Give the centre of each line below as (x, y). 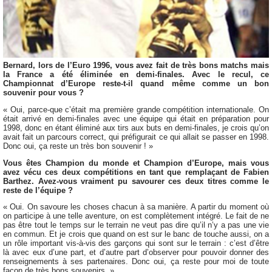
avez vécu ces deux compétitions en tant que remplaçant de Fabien (136, 172)
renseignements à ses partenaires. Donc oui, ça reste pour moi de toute (136, 262)
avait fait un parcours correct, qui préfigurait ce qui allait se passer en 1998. (136, 137)
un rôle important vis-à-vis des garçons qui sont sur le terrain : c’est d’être (136, 243)
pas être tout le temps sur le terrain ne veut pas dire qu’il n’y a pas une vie (136, 225)
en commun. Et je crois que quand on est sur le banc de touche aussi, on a (136, 234)
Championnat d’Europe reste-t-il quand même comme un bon (136, 84)
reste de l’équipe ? (38, 190)
